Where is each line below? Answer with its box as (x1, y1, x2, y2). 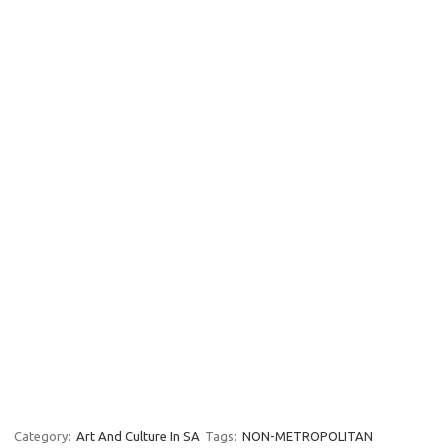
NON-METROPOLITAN (242, 429, 373, 443)
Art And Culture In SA (76, 429, 200, 443)
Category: (14, 429, 74, 443)
